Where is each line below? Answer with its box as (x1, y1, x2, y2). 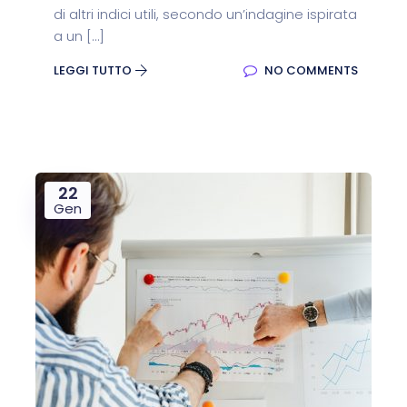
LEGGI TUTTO (54, 62, 134, 79)
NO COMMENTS (262, 62, 358, 79)
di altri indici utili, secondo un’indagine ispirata (54, 5, 357, 24)
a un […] (54, 26, 104, 45)
